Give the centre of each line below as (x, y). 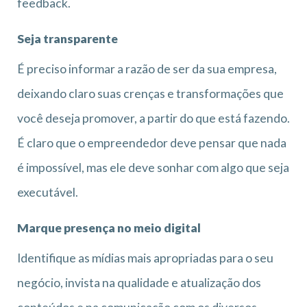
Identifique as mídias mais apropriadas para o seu (145, 258)
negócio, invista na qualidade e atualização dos (139, 282)
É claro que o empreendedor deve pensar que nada (152, 143)
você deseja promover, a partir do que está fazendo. (153, 118)
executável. (48, 192)
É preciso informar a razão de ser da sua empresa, (147, 69)
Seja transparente (67, 38)
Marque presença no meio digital (109, 228)
